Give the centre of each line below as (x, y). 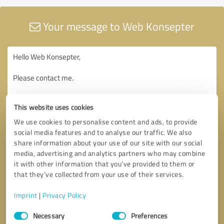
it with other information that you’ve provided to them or (104, 163)
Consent (26, 209)
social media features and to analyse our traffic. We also (103, 132)
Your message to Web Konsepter (117, 26)
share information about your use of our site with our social (108, 142)
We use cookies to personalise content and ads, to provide (106, 121)
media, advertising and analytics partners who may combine (110, 153)
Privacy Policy (64, 195)
